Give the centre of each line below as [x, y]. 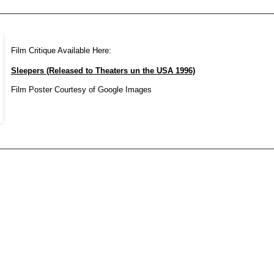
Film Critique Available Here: [61, 51]
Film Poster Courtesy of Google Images [81, 89]
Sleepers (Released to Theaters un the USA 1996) [103, 70]
